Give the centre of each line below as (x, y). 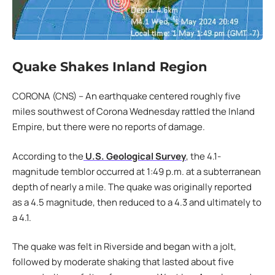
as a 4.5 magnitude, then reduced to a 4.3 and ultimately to (137, 202)
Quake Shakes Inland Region (110, 66)
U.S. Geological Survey (135, 156)
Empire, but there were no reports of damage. (109, 127)
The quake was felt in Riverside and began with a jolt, (124, 247)
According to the (48, 156)
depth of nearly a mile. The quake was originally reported (132, 187)
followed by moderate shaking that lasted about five (123, 262)
